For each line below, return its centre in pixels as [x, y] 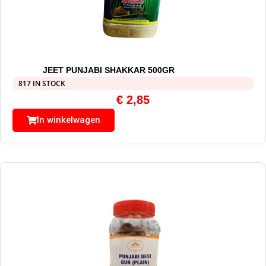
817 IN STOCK [42, 84]
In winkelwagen [69, 120]
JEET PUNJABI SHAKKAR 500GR [109, 70]
